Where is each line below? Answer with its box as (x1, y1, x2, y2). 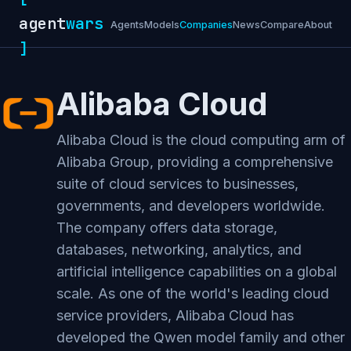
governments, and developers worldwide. (56, 197, 325, 214)
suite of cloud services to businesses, (56, 175, 299, 192)
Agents (110, 18, 144, 31)
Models (144, 18, 179, 31)
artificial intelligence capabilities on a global (56, 263, 337, 280)
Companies (179, 18, 233, 31)
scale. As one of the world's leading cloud (56, 285, 329, 302)
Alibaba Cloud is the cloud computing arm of (56, 132, 346, 148)
